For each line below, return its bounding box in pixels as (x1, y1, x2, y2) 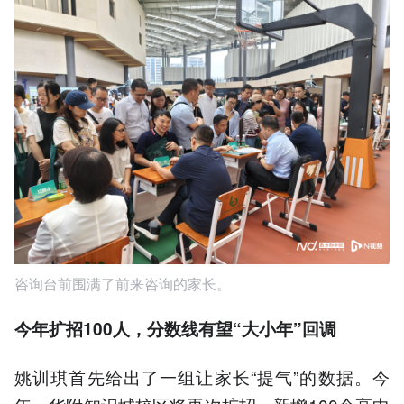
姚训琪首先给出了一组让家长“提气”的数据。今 (14, 363, 390, 389)
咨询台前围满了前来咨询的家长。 (14, 273, 231, 295)
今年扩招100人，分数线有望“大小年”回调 (14, 317, 336, 342)
